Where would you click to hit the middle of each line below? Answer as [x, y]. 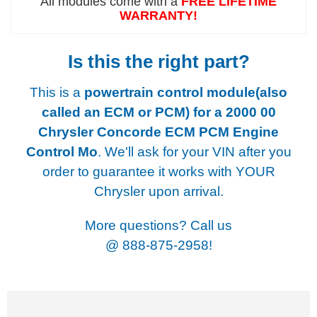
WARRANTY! [158, 15]
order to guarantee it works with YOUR [158, 171]
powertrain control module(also [186, 92]
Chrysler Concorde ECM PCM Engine [158, 132]
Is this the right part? [158, 61]
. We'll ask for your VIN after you [194, 151]
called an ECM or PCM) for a [133, 112]
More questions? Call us [158, 225]
